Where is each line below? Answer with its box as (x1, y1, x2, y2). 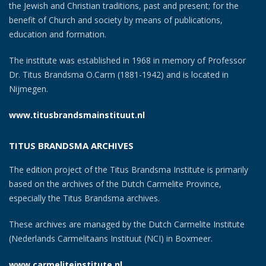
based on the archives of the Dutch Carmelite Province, (9, 178, 221, 190)
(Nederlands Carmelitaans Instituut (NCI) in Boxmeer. (9, 233, 213, 245)
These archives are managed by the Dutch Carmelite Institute (9, 218, 245, 230)
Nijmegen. (9, 83, 48, 95)
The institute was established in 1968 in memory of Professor (9, 55, 246, 66)
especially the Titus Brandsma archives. (9, 192, 160, 204)
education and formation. (9, 28, 106, 40)
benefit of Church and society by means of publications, (9, 14, 223, 26)
